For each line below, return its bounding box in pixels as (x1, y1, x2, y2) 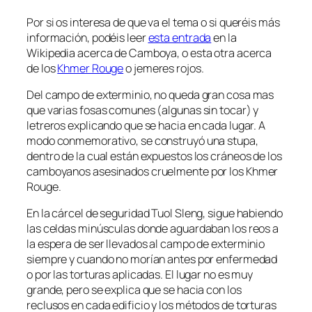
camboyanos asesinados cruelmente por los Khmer (26, 163, 279, 179)
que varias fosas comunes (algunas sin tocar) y (26, 102, 259, 118)
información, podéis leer (26, 29, 148, 45)
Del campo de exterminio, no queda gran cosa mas (26, 86, 274, 102)
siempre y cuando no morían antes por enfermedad (26, 251, 278, 267)
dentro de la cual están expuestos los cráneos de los (26, 148, 282, 164)
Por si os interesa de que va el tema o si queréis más (26, 14, 280, 30)
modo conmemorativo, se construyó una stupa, (26, 132, 258, 148)
